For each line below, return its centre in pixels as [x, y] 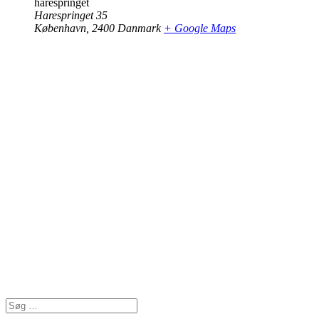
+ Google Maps [200, 28]
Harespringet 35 [71, 16]
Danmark [139, 28]
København [60, 28]
